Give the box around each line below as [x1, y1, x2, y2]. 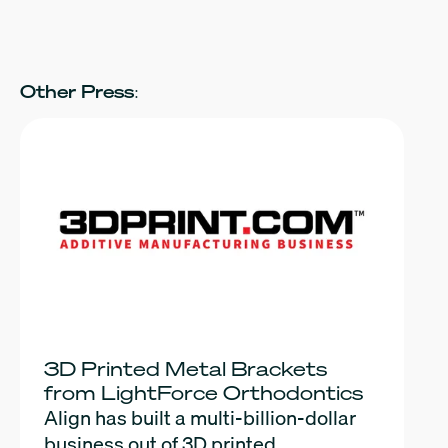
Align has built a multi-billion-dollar [44, 401, 356, 433]
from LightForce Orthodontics [44, 378, 363, 406]
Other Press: [20, 79, 139, 103]
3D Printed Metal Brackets [44, 354, 327, 382]
